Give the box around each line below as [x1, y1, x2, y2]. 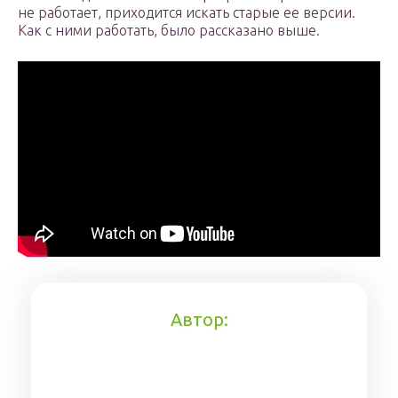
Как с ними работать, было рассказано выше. [18, 22, 320, 39]
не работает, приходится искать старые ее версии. [18, 4, 355, 21]
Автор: [170, 309, 228, 330]
